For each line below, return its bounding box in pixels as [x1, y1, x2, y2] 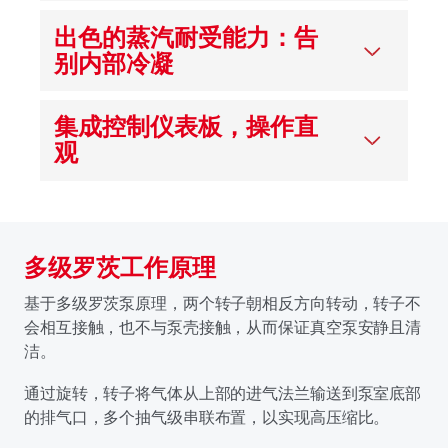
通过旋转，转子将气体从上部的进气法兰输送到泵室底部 [24, 382, 422, 403]
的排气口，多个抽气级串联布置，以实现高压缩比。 [24, 406, 395, 427]
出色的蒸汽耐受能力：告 [54, 22, 319, 52]
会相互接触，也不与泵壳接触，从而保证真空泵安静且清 [24, 316, 422, 337]
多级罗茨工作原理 [24, 252, 216, 282]
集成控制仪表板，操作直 [54, 112, 319, 142]
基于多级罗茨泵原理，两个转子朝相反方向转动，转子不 [24, 292, 422, 313]
